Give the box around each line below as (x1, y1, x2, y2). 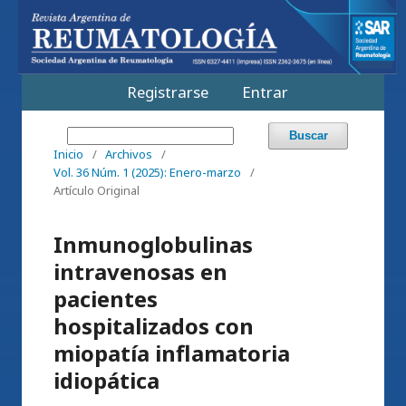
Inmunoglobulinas (53, 229, 253, 259)
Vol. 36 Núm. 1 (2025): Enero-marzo (53, 164, 241, 180)
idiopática (53, 365, 159, 395)
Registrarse (126, 81, 208, 102)
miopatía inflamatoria (53, 338, 290, 368)
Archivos (105, 146, 152, 162)
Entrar (242, 81, 289, 102)
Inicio (53, 146, 83, 162)
